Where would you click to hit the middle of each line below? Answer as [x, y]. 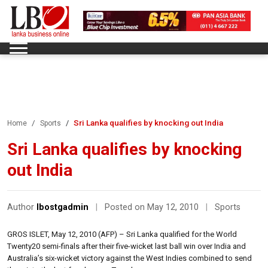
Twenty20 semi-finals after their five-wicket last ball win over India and [127, 246]
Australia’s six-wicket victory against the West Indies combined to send [130, 258]
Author [22, 207]
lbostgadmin [63, 207]
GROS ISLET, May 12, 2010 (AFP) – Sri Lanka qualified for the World [122, 234]
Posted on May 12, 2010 [153, 207]
